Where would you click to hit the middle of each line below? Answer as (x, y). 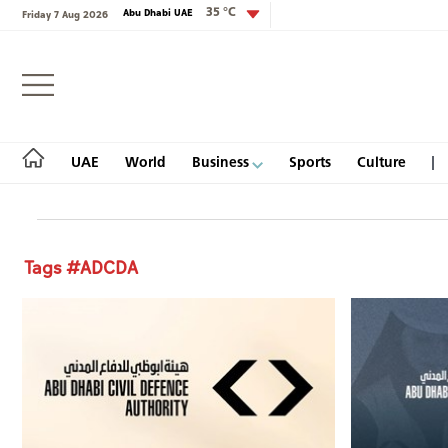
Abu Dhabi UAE (159, 13)
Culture (381, 162)
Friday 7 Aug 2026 (65, 14)
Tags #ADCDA (81, 269)
